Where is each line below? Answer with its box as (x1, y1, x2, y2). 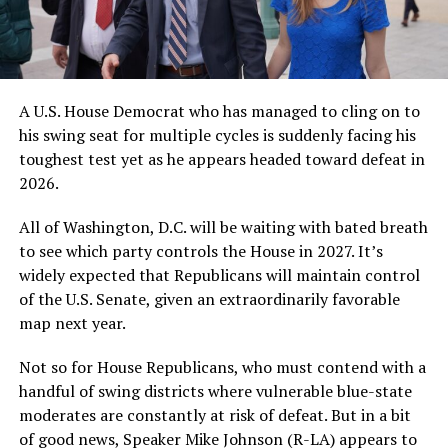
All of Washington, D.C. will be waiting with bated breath (18, 215, 428, 238)
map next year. (18, 311, 126, 334)
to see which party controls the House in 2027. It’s (18, 239, 383, 262)
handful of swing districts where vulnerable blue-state (18, 379, 412, 402)
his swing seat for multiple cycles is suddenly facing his (18, 123, 416, 146)
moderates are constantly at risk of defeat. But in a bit (18, 403, 411, 426)
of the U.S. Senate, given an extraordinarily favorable (18, 287, 400, 310)
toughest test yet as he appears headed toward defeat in (18, 147, 425, 170)
